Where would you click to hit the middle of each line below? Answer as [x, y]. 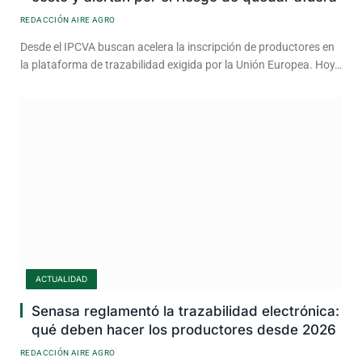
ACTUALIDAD [61, 278]
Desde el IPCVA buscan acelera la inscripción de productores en [177, 46]
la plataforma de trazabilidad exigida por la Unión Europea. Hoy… [181, 64]
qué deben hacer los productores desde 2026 [184, 329]
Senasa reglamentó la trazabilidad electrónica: [185, 311]
